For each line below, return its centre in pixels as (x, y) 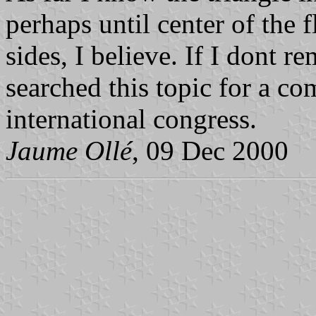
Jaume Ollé (69, 150)
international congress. (131, 119)
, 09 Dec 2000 (210, 150)
